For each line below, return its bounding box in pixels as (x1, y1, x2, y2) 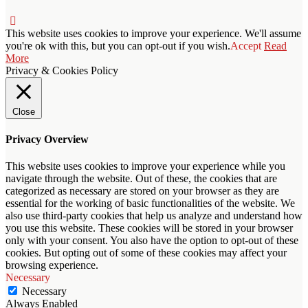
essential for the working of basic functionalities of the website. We (5, 197, 295, 210)
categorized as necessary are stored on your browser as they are (5, 185, 279, 197)
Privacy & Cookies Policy (5, 64, 118, 76)
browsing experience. (5, 259, 98, 272)
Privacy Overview (5, 133, 89, 145)
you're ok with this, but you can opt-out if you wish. (5, 39, 230, 52)
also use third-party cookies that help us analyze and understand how (5, 210, 302, 222)
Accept (230, 39, 261, 52)
